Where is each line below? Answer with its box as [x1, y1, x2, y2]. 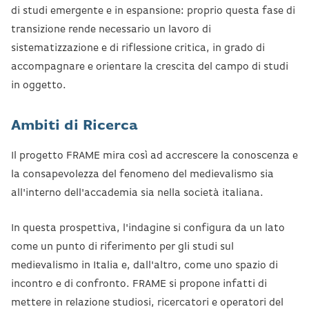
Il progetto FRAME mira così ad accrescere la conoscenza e [11, 150, 298, 161]
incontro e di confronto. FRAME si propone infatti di [11, 278, 267, 289]
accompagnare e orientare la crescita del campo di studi [11, 61, 288, 72]
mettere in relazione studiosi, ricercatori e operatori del [11, 297, 283, 308]
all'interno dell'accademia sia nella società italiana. [11, 187, 263, 198]
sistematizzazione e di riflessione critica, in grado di [11, 42, 265, 53]
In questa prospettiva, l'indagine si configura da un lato [11, 222, 285, 233]
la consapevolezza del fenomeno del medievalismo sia [11, 168, 274, 179]
